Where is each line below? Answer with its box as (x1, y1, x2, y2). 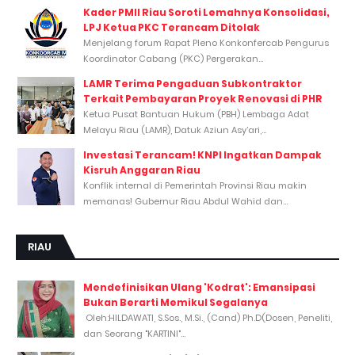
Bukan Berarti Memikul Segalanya (83, 295, 268, 309)
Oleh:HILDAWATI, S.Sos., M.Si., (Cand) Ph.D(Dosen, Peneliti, (83, 311, 332, 324)
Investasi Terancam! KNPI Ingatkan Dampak (83, 147, 322, 162)
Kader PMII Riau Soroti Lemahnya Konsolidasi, (83, 5, 330, 19)
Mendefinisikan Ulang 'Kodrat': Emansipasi (83, 280, 315, 294)
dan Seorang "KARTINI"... (83, 326, 185, 340)
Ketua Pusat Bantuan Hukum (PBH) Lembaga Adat (83, 107, 309, 120)
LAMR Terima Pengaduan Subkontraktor (83, 76, 302, 90)
